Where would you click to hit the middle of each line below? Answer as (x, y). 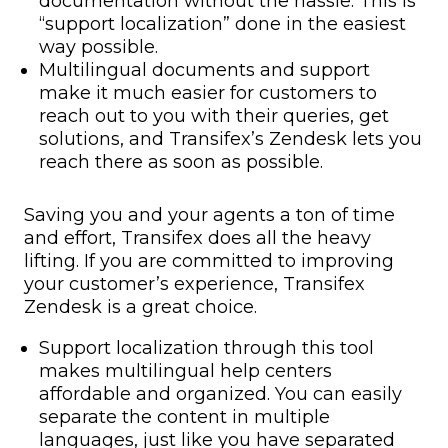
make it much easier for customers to (208, 92)
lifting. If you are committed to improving (209, 260)
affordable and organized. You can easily (220, 393)
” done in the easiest (314, 23)
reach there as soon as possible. (183, 161)
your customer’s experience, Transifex (194, 283)
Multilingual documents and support (204, 69)
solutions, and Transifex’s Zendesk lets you (230, 138)
